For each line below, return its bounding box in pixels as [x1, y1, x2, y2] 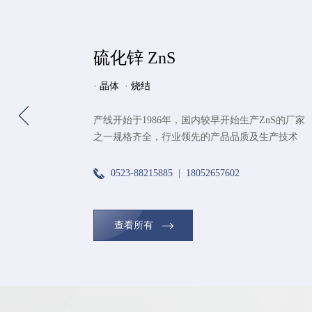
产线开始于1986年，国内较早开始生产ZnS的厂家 [93, 115, 306, 125]
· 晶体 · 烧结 [93, 81, 151, 91]
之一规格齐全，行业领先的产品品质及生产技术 [93, 132, 299, 142]
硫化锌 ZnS [93, 49, 176, 67]
